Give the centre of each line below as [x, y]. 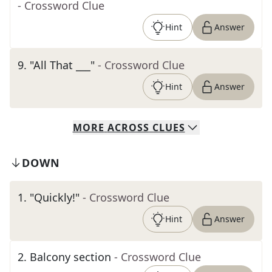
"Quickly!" [55, 197]
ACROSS [128, 127]
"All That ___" [62, 65]
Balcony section [70, 257]
